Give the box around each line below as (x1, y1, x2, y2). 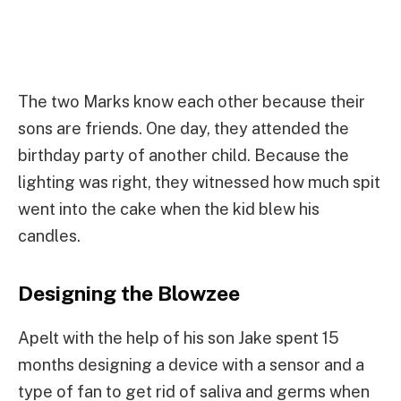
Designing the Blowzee (18, 281, 240, 306)
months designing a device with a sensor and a (18, 355, 364, 375)
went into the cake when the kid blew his (18, 199, 320, 218)
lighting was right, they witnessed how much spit (18, 172, 380, 192)
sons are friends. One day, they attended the (18, 118, 349, 138)
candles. (18, 226, 81, 245)
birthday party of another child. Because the (18, 145, 349, 165)
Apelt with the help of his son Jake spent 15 (18, 328, 339, 348)
